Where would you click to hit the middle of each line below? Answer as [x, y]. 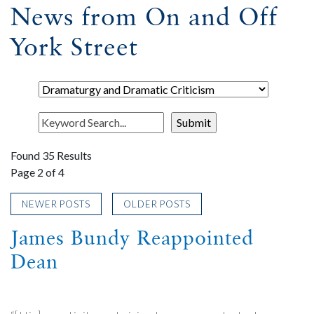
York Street [74, 47]
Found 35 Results [51, 155]
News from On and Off [144, 16]
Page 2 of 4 [37, 172]
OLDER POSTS [157, 204]
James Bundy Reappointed [132, 238]
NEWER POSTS [56, 204]
